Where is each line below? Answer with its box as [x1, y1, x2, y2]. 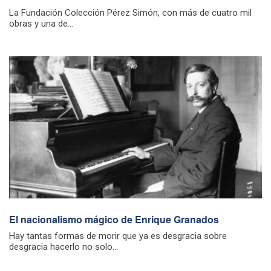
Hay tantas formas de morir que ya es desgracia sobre [9, 230, 227, 241]
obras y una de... [9, 18, 73, 30]
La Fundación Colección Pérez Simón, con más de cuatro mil [9, 7, 252, 19]
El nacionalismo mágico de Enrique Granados [9, 212, 219, 226]
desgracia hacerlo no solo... [9, 241, 118, 252]
